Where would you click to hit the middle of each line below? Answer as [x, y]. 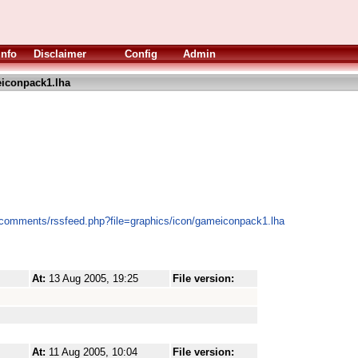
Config [141, 54]
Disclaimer [60, 54]
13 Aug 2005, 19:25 [93, 278]
